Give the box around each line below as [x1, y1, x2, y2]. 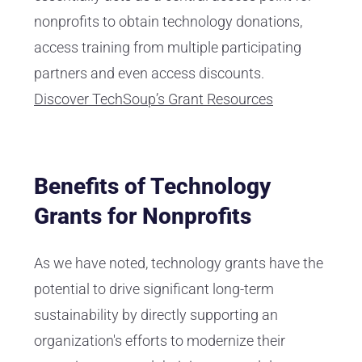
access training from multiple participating [34, 39, 301, 57]
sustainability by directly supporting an [34, 306, 278, 324]
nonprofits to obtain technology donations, [34, 13, 302, 31]
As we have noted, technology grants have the [34, 255, 323, 272]
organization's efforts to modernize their [34, 332, 285, 350]
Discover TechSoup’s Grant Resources [34, 90, 273, 108]
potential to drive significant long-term [34, 280, 274, 298]
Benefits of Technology [34, 173, 271, 200]
